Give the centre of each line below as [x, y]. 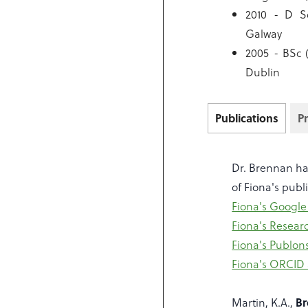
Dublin [263, 72]
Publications [247, 118]
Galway [264, 33]
